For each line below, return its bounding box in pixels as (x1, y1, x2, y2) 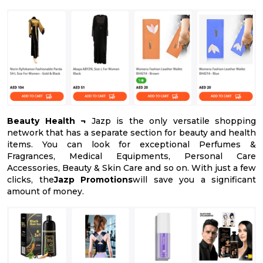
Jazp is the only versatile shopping (86, 115, 256, 126)
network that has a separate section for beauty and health (7, 127, 256, 138)
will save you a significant (133, 174, 256, 185)
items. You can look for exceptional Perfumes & (7, 139, 256, 150)
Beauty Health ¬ (7, 115, 86, 126)
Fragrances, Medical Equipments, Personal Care (7, 150, 256, 161)
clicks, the (7, 174, 54, 185)
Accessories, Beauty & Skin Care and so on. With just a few (7, 162, 256, 173)
